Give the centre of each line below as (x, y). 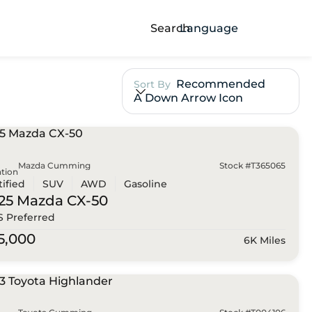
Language (209, 28)
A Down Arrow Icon (188, 98)
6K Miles (264, 240)
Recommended (220, 84)
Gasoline (145, 184)
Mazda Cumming (54, 165)
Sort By (152, 85)
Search (170, 28)
